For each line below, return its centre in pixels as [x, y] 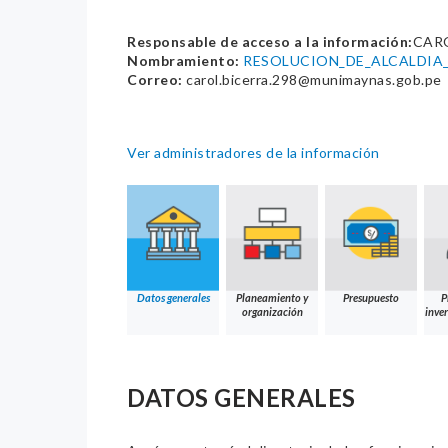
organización [272, 312]
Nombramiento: [183, 61]
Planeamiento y [272, 298]
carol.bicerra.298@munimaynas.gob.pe [312, 80]
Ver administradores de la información [253, 153]
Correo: [155, 80]
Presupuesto [371, 298]
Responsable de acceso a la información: [270, 42]
